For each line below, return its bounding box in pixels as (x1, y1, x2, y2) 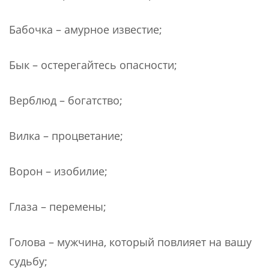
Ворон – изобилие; (9, 163, 107, 178)
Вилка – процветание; (9, 128, 123, 143)
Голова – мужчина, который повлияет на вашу (9, 234, 252, 249)
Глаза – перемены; (9, 199, 106, 214)
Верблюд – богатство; (9, 92, 122, 107)
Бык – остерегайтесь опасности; (9, 57, 177, 72)
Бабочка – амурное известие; (9, 22, 162, 37)
